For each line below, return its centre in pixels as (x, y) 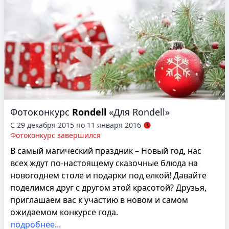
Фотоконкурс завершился (55, 135)
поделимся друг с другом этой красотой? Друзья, (108, 188)
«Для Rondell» (139, 112)
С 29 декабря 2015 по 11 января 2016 (76, 125)
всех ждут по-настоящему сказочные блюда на (104, 163)
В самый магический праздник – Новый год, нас (106, 151)
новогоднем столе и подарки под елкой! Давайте (108, 176)
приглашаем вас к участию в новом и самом (99, 200)
